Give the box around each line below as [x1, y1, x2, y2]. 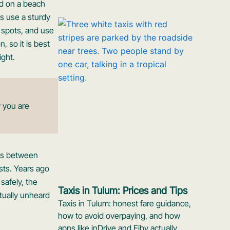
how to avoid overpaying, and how [58, 210, 181, 221]
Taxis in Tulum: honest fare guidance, [58, 198, 191, 208]
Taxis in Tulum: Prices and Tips [58, 184, 188, 197]
